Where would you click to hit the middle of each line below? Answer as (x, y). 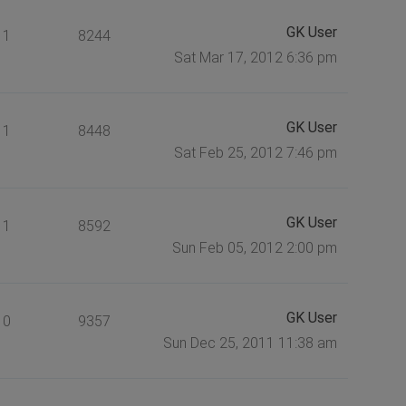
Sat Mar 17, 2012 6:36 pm (255, 57)
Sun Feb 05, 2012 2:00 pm (254, 247)
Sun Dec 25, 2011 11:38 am (250, 343)
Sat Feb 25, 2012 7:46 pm (255, 152)
